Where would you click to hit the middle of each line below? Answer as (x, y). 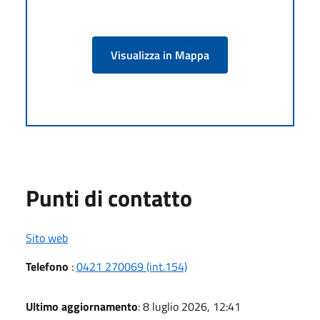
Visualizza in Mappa (160, 55)
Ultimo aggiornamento (82, 306)
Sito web (47, 237)
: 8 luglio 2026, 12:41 (189, 306)
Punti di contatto (109, 197)
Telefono (47, 266)
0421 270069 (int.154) (132, 266)
